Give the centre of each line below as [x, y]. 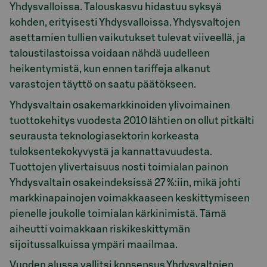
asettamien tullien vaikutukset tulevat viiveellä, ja [128, 38]
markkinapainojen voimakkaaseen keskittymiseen [130, 198]
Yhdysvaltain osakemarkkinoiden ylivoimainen [120, 105]
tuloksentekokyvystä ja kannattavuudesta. [111, 151]
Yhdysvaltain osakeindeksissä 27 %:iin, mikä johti [125, 182]
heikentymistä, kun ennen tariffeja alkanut [110, 69]
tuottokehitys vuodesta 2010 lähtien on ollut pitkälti [132, 120]
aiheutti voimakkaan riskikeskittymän [100, 229]
